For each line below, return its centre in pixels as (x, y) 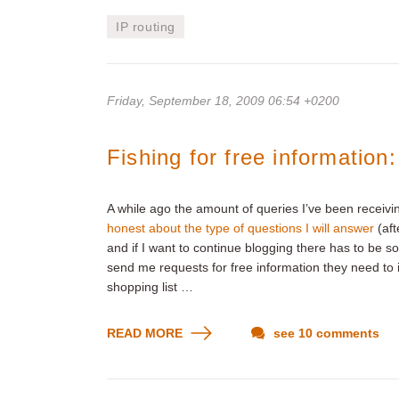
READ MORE (147, 333)
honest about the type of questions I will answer (240, 228)
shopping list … (150, 287)
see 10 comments (325, 333)
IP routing (146, 27)
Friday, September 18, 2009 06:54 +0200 (223, 101)
